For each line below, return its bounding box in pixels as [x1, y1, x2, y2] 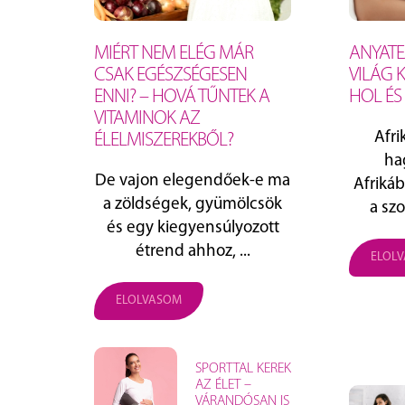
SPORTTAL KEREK [194, 362, 291, 377]
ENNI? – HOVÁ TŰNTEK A [94, 86, 269, 108]
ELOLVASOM [116, 293, 182, 307]
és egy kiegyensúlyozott [106, 219, 279, 237]
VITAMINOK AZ [94, 108, 200, 129]
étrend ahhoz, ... [135, 242, 250, 260]
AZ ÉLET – [194, 378, 251, 393]
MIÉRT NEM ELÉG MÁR [94, 42, 253, 64]
